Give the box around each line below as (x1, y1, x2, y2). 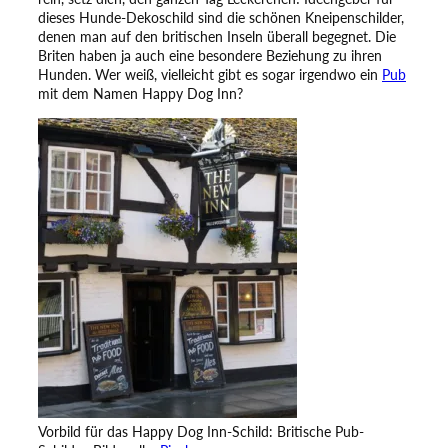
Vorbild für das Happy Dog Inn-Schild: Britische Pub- (38, 422, 364, 440)
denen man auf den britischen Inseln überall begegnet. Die (38, 28, 396, 46)
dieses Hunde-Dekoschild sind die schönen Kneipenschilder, (38, 9, 404, 27)
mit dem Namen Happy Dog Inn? (38, 85, 243, 103)
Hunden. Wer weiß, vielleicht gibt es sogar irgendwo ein (38, 66, 382, 84)
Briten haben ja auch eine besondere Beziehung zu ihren (38, 47, 382, 65)
